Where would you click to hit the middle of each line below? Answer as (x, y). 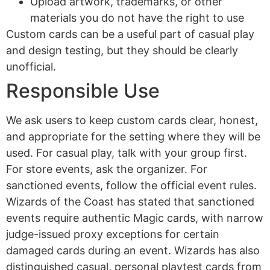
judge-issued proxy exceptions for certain (113, 234)
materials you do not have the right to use (137, 18)
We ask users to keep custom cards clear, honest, (132, 120)
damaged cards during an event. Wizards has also (133, 250)
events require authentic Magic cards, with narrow (135, 218)
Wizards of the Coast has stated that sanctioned (130, 202)
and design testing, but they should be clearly (122, 50)
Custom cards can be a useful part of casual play (130, 34)
